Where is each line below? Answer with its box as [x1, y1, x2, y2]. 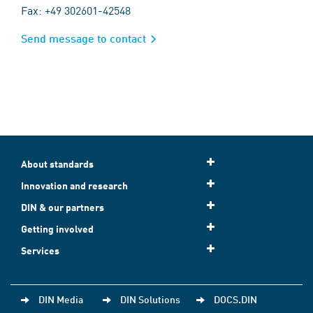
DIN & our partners [21, 201, 104, 213]
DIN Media [38, 293, 83, 305]
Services [21, 245, 59, 256]
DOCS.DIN [214, 293, 257, 305]
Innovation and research [21, 180, 128, 191]
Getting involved [21, 223, 94, 235]
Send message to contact [21, 31, 146, 45]
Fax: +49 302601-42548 [21, 2, 131, 17]
